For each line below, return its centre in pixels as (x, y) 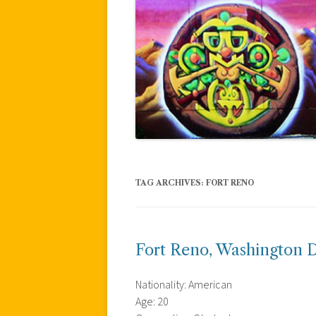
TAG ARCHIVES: (171, 182)
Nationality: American (184, 285)
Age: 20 (152, 302)
